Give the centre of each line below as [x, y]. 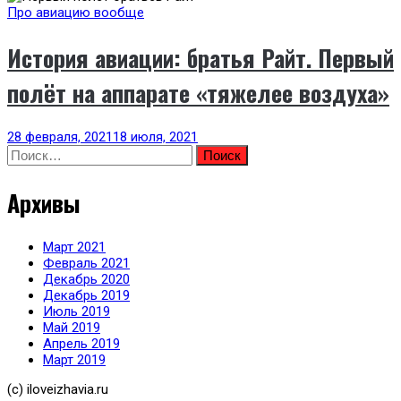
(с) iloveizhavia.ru [58, 390]
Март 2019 [74, 360]
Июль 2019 [77, 312]
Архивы [44, 202]
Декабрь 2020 [86, 280]
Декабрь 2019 [86, 296]
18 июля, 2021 [155, 137]
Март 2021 [74, 247]
